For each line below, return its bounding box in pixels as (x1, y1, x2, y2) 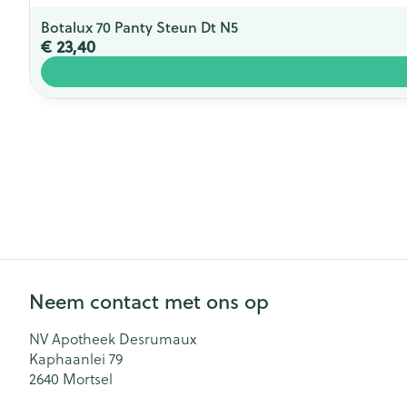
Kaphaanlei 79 (29, 347, 123, 369)
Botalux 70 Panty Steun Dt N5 (41, 15, 238, 37)
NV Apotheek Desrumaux (29, 327, 196, 349)
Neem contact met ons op (29, 286, 269, 315)
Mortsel (63, 367, 113, 389)
